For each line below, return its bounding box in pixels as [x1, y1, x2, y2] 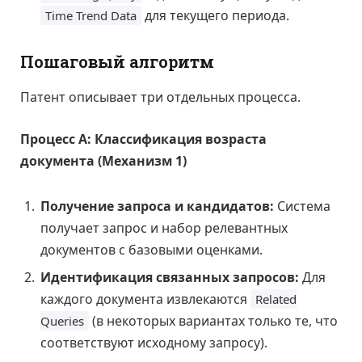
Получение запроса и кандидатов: [40, 196, 274, 215]
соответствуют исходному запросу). [40, 333, 267, 351]
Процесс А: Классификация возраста [20, 130, 267, 149]
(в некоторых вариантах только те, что [89, 311, 338, 330]
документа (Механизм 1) [20, 152, 187, 170]
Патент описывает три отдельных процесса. [20, 88, 301, 107]
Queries [40, 312, 84, 329]
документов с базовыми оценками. [40, 240, 263, 259]
